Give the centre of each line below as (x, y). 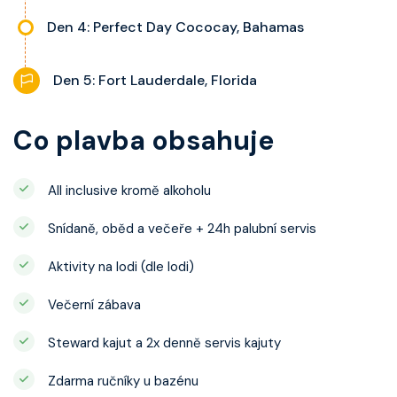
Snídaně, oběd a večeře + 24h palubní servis (182, 229)
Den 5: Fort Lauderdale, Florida (155, 81)
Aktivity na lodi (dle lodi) (121, 267)
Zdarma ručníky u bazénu (123, 381)
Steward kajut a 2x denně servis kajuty (164, 343)
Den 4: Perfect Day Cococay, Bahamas (175, 27)
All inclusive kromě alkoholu (129, 191)
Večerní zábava (94, 305)
